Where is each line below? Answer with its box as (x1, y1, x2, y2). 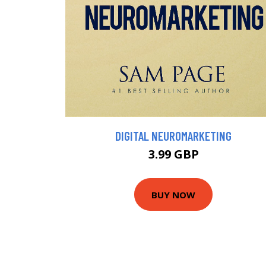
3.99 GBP (148, 146, 199, 163)
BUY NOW (151, 188, 195, 201)
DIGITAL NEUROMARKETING (115, 128, 232, 144)
